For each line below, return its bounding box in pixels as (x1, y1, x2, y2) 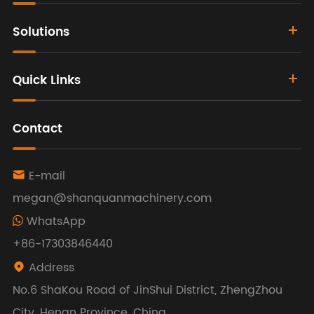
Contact (12, 119, 62, 139)
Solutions (12, 22, 69, 43)
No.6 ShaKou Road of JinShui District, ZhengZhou (12, 281, 282, 300)
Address (28, 259, 74, 278)
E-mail (28, 167, 65, 186)
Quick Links (12, 71, 81, 91)
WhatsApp (22, 212, 86, 231)
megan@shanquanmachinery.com (12, 189, 212, 208)
